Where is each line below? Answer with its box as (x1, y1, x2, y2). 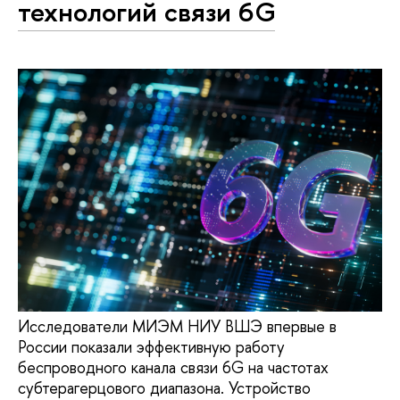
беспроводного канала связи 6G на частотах (18, 356, 329, 379)
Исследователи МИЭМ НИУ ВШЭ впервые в (18, 315, 337, 338)
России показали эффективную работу (18, 336, 285, 359)
